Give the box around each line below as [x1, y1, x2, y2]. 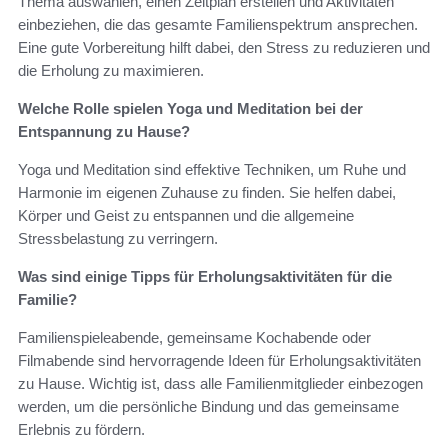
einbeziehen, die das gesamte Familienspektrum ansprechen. [18, 16, 418, 34]
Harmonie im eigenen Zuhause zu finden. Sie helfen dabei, [18, 184, 396, 202]
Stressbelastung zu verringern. [18, 230, 218, 248]
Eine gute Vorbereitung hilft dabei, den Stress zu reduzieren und [18, 39, 430, 57]
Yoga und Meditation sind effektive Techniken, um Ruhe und [18, 161, 406, 179]
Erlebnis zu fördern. [18, 421, 145, 439]
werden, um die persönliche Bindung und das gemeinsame [18, 398, 399, 416]
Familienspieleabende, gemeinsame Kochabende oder [18, 329, 371, 347]
